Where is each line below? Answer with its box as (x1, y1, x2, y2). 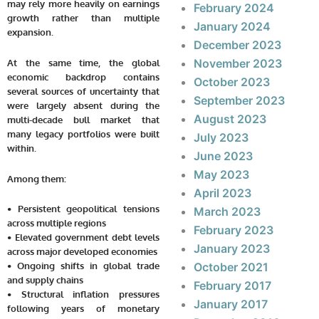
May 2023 (194, 167, 249, 182)
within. (7, 142, 36, 154)
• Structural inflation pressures (7, 288, 159, 300)
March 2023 (194, 204, 261, 219)
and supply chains (7, 274, 83, 286)
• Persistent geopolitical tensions (7, 203, 159, 215)
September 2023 (194, 93, 285, 108)
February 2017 (194, 278, 271, 293)
